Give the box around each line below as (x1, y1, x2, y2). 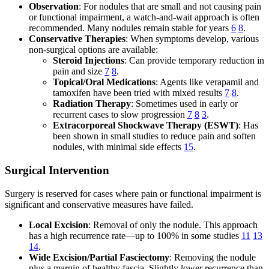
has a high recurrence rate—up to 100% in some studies (29, 230, 241, 241)
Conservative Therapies (29, 34, 125, 44)
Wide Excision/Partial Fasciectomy (29, 252, 169, 262)
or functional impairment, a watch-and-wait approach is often (29, 12, 259, 23)
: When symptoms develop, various (125, 34, 259, 44)
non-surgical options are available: (29, 44, 158, 55)
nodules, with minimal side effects (53, 142, 184, 153)
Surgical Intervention (5, 163, 109, 177)
